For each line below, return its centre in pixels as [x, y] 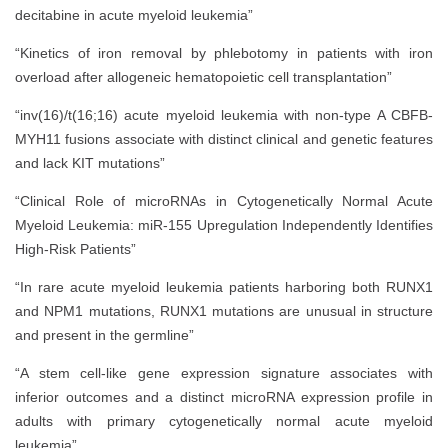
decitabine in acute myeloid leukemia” [134, 14]
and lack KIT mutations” [90, 162]
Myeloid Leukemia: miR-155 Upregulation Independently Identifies [224, 224]
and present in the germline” [104, 334]
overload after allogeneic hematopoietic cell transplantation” [203, 76]
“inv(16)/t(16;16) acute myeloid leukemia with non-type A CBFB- [224, 114]
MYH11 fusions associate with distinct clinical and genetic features [224, 138]
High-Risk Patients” [75, 248]
